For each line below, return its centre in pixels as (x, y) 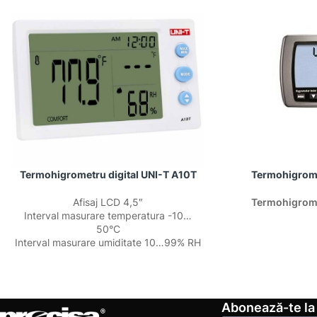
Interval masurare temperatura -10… (108, 215)
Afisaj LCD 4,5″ (108, 202)
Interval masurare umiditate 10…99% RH (108, 242)
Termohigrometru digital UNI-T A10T (108, 174)
